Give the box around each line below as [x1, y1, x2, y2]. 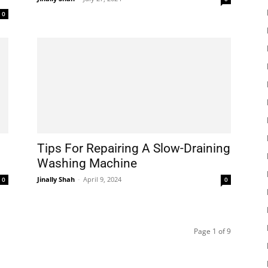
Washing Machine [37, 156, 137, 170]
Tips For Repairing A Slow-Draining [37, 141, 230, 156]
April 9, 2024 [83, 175, 121, 184]
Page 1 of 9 [194, 226, 231, 236]
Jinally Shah [37, 175, 75, 184]
